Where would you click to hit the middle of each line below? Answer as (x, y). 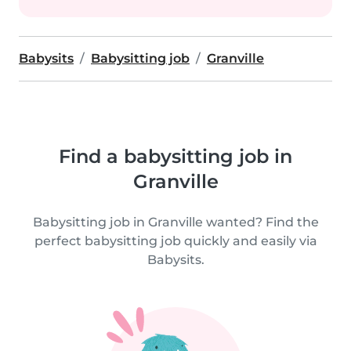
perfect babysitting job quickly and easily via (175, 241)
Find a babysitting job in (175, 156)
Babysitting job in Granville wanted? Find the (175, 222)
